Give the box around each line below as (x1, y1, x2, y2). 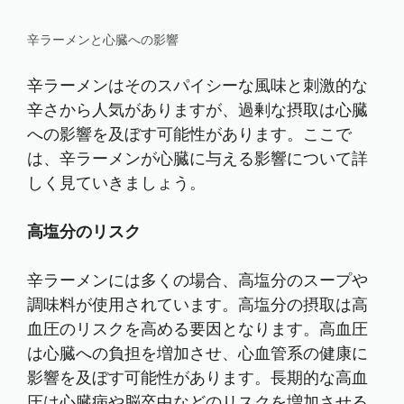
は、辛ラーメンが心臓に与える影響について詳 (27, 148, 368, 170)
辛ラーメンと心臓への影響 (27, 32, 179, 49)
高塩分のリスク (27, 221, 141, 243)
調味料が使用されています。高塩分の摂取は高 (27, 294, 368, 316)
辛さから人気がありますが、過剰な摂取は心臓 (27, 99, 368, 121)
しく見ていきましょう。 (27, 172, 206, 194)
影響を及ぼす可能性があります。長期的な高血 (27, 367, 368, 389)
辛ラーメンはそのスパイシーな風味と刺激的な (27, 75, 368, 96)
